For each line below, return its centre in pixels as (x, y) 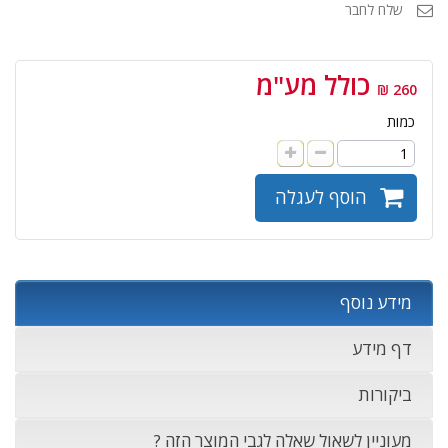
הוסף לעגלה (321, 197)
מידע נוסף (376, 302)
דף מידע (382, 348)
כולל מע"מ (316, 85)
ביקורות (385, 394)
